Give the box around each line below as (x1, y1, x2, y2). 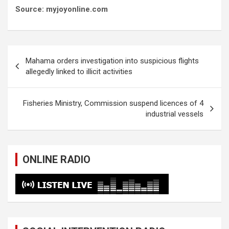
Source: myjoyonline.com (15, 5, 108, 14)
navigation (7, 62, 67, 77)
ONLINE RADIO (22, 153, 90, 166)
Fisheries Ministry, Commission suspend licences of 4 (23, 99, 203, 108)
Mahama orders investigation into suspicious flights (26, 56, 199, 66)
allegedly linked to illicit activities (26, 67, 132, 77)
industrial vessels (146, 109, 203, 119)
